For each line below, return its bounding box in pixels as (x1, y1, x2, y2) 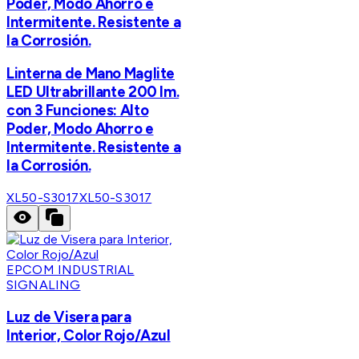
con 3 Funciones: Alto (6, 101, 149, 120)
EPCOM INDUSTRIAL (6, 262, 135, 278)
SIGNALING (6, 277, 81, 293)
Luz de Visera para (6, 307, 131, 326)
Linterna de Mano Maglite (6, 64, 175, 83)
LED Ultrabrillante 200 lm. (6, 83, 179, 102)
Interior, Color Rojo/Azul (6, 325, 171, 345)
